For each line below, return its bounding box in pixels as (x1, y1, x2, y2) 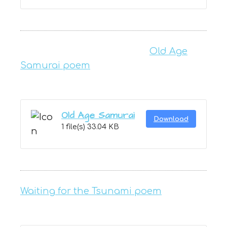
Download (154, 115, 188, 123)
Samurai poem (20, 60, 90, 70)
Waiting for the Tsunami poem (20, 185, 162, 196)
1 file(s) (61, 122, 87, 131)
